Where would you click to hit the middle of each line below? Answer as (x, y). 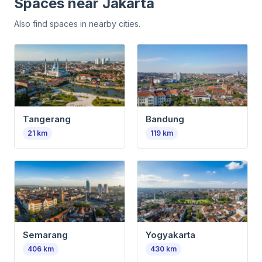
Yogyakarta (170, 235)
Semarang (45, 235)
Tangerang (47, 119)
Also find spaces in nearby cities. (77, 23)
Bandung (165, 119)
